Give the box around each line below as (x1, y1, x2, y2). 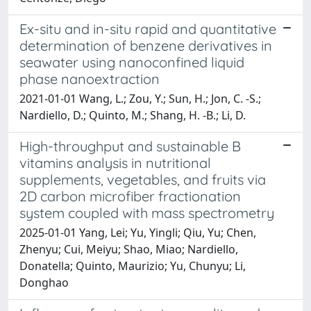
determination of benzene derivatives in (19, 36, 272, 54)
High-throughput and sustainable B (19, 137, 241, 155)
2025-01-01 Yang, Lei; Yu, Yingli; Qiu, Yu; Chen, (19, 224, 256, 240)
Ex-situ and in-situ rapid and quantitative (19, 19, 276, 37)
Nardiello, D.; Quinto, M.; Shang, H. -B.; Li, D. (19, 107, 246, 123)
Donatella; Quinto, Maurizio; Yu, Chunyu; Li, (19, 258, 246, 274)
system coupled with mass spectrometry (19, 203, 274, 221)
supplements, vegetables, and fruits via (19, 170, 266, 188)
